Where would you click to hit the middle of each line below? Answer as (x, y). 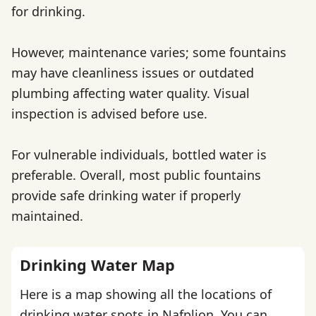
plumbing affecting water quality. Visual (130, 93)
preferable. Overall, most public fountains (136, 175)
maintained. (47, 215)
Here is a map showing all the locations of (146, 294)
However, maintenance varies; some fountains (149, 52)
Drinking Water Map (97, 265)
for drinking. (48, 12)
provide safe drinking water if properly (126, 195)
